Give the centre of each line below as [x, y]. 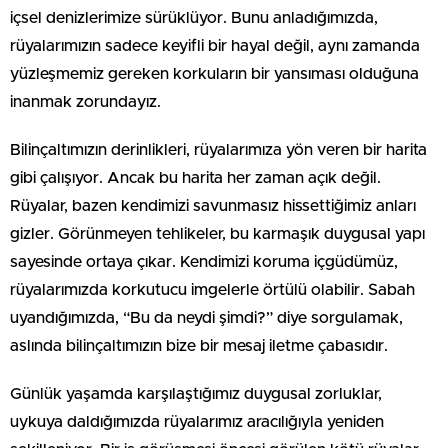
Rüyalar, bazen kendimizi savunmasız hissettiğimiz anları [213, 205]
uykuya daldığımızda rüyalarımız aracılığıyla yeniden [197, 421]
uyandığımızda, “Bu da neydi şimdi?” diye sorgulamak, [206, 317]
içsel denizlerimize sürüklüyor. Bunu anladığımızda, [194, 17]
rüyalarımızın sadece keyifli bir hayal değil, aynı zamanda [215, 45]
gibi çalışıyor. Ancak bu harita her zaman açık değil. [195, 177]
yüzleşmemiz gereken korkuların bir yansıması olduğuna [214, 73]
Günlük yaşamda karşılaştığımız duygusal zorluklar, [196, 393]
